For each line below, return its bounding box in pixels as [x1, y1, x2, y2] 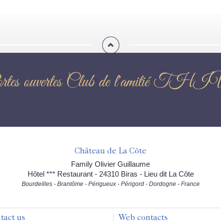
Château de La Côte [74, 146, 147, 155]
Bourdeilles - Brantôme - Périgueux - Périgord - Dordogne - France [21, 181, 200, 187]
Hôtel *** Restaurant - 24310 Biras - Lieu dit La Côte [27, 170, 194, 178]
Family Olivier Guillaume [71, 160, 150, 168]
